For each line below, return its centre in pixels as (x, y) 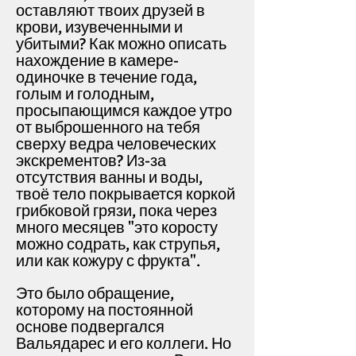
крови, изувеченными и (99, 27)
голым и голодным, (85, 94)
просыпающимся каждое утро (124, 111)
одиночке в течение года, (106, 77)
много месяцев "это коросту (117, 228)
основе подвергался (90, 327)
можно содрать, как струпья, (118, 244)
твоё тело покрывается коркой (126, 194)
